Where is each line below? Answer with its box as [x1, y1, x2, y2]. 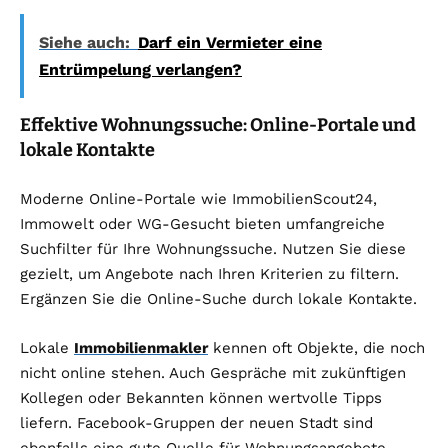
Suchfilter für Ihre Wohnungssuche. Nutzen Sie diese [20, 240, 406, 259]
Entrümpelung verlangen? [39, 60, 242, 80]
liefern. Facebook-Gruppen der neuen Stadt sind [20, 414, 373, 433]
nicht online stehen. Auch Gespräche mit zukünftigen [20, 364, 406, 383]
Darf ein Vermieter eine [138, 33, 322, 53]
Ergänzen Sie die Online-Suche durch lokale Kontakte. [20, 290, 417, 309]
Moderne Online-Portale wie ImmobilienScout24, [20, 190, 377, 209]
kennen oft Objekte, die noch [208, 339, 425, 358]
